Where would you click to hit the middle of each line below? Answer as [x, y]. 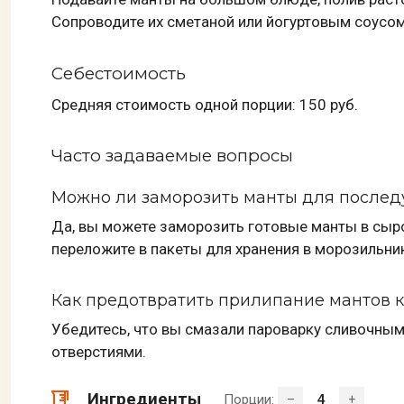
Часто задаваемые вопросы [172, 156]
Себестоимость [119, 73]
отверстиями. [99, 352]
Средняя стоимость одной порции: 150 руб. [205, 104]
